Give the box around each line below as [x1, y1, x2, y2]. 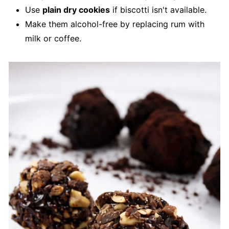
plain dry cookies [42, 5, 110, 15]
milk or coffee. [25, 33, 81, 44]
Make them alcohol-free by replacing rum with [25, 19, 204, 30]
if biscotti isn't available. [109, 5, 207, 15]
